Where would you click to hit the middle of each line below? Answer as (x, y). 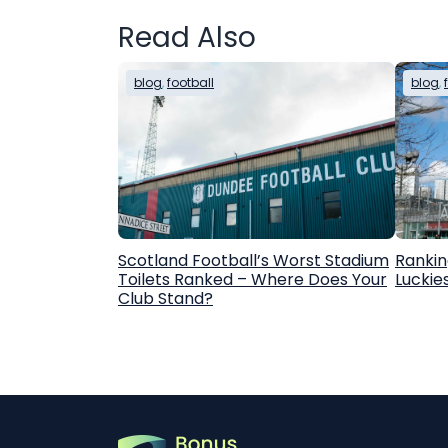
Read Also (187, 37)
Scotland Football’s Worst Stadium (253, 260)
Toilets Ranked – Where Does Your (252, 279)
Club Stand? (165, 298)
